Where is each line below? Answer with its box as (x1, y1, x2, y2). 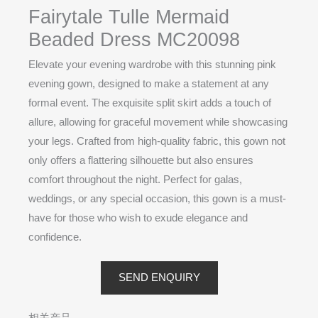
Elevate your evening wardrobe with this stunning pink (28, 58, 276, 70)
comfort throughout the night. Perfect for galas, (28, 173, 242, 185)
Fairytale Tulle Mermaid (28, 6, 229, 28)
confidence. (28, 231, 82, 243)
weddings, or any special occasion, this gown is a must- (28, 192, 286, 204)
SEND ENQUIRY (118, 271, 200, 283)
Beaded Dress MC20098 (28, 28, 240, 51)
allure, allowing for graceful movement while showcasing (28, 116, 287, 128)
